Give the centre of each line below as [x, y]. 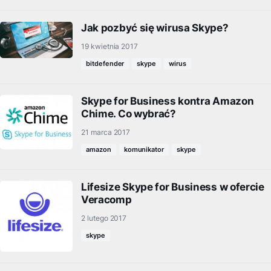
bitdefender [105, 64]
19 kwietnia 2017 [110, 47]
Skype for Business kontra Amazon [168, 101]
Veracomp [106, 200]
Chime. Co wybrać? [129, 114]
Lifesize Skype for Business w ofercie [173, 187]
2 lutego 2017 [104, 218]
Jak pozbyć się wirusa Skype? [155, 28]
